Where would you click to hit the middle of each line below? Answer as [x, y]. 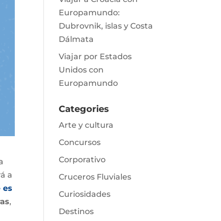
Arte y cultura [86, 125]
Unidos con [81, 70]
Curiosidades [85, 194]
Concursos [80, 142]
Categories [84, 109]
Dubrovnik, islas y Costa [106, 26]
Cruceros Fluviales [95, 177]
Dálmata [76, 39]
